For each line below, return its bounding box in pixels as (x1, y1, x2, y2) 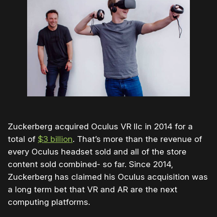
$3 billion (38, 134, 73, 144)
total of (8, 134, 38, 144)
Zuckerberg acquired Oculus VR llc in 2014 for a (8, 122, 193, 132)
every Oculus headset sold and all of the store (8, 147, 186, 157)
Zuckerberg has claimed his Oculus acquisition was (8, 172, 208, 182)
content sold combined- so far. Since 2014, (8, 159, 173, 170)
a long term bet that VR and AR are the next (8, 185, 177, 195)
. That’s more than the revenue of (73, 134, 202, 144)
